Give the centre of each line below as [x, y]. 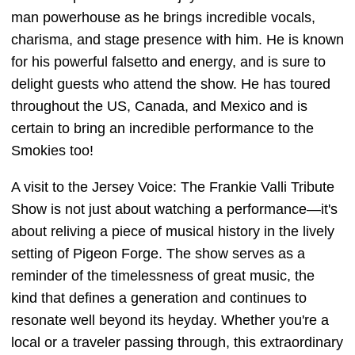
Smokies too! [52, 151]
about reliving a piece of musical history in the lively [173, 232]
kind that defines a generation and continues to [159, 298]
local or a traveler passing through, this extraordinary [177, 343]
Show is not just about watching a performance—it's [174, 210]
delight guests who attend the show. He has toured [171, 84]
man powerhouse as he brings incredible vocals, [163, 18]
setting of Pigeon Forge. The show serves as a [158, 254]
